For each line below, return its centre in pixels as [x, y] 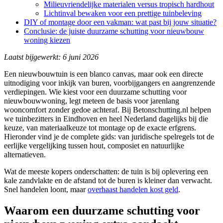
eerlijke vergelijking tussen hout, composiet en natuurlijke [94, 146]
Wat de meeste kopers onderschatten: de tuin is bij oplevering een [106, 172]
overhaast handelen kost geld [133, 190]
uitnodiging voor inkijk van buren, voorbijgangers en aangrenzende [110, 83]
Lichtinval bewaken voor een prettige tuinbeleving [123, 13]
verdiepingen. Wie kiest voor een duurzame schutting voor [95, 92]
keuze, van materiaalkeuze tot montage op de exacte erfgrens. [100, 128]
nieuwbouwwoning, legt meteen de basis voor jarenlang [92, 101]
